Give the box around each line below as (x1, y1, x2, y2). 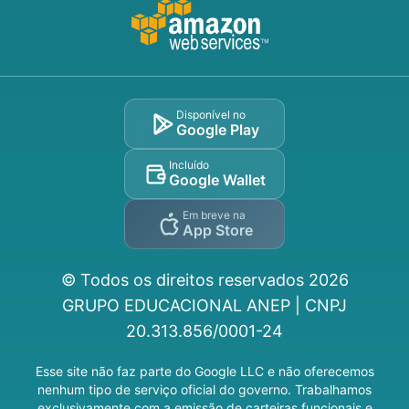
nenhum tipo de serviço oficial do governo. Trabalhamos (37, 382, 372, 398)
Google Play (175, 121, 259, 140)
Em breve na (182, 208, 246, 223)
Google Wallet (169, 171, 266, 190)
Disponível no (175, 108, 246, 122)
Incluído (169, 158, 209, 173)
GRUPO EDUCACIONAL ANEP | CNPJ (62, 296, 347, 316)
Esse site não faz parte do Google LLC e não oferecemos (35, 363, 374, 380)
